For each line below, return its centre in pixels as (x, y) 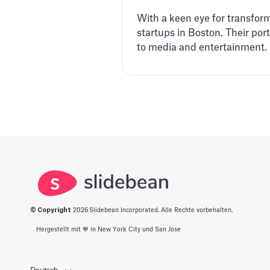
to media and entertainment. (202, 48)
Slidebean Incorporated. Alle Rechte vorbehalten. (161, 211)
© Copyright (51, 211)
